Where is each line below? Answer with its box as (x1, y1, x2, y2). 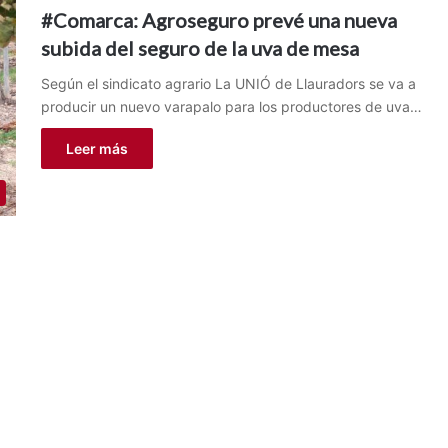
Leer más (65, 140, 128, 157)
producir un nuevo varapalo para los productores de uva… (40, 98, 422, 115)
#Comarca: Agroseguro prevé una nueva (40, 8, 397, 32)
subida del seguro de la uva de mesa (40, 36, 359, 60)
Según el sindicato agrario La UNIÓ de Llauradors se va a (40, 75, 416, 92)
